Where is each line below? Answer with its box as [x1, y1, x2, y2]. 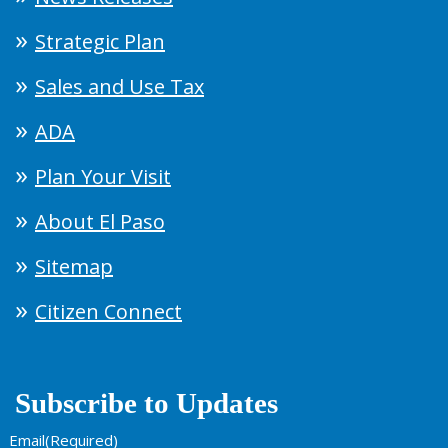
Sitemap [35, 252, 113, 280]
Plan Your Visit [35, 162, 171, 190]
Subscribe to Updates [15, 386, 278, 419]
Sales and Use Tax [35, 72, 204, 100]
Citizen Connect [35, 297, 182, 325]
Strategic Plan [35, 27, 165, 55]
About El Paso [35, 207, 165, 235]
